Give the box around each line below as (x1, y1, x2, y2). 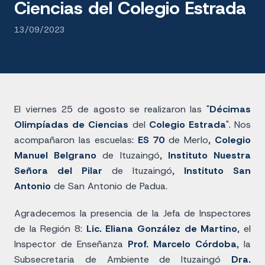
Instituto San (184, 164, 251, 177)
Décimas (209, 103, 251, 115)
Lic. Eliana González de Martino (86, 222, 238, 235)
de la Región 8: (14, 222, 86, 235)
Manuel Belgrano (14, 149, 97, 161)
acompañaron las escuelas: (14, 134, 138, 146)
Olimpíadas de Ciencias (14, 118, 129, 131)
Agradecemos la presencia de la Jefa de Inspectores (14, 207, 251, 219)
